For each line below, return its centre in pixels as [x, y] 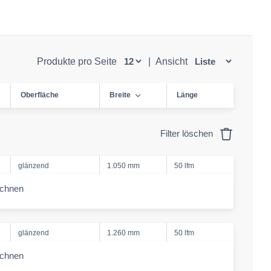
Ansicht [172, 61]
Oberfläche [40, 95]
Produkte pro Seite [78, 61]
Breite [120, 95]
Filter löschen [188, 133]
